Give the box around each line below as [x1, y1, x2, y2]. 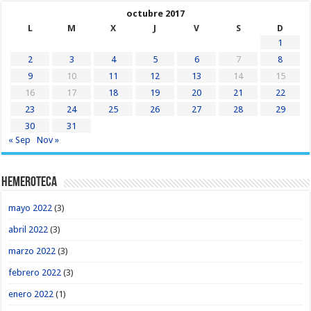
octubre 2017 [126, 8, 185, 19]
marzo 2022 [8, 245, 56, 256]
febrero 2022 [8, 267, 62, 278]
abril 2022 [8, 224, 49, 235]
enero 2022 [8, 288, 54, 299]
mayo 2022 [8, 202, 53, 213]
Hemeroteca [1, 175, 58, 190]
